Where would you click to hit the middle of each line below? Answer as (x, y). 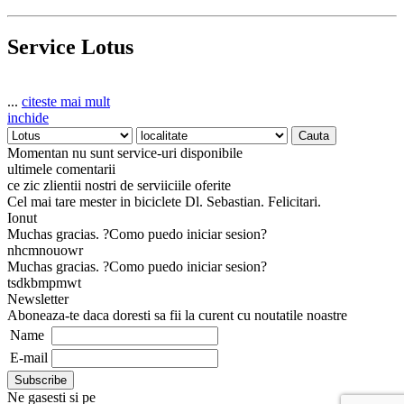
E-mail (29, 358)
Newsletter (38, 299)
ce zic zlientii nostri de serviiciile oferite (119, 186)
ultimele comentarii (61, 170)
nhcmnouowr (45, 251)
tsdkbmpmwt (44, 283)
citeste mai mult (66, 102)
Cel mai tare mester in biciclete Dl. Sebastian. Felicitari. (164, 202)
